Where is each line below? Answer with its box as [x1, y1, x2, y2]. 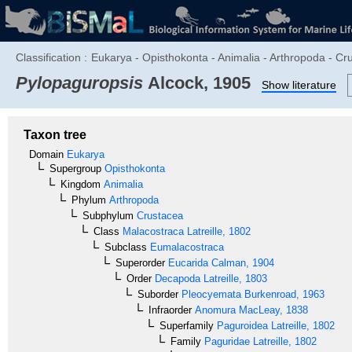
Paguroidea [214, 319, 268, 332]
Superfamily [159, 319, 214, 332]
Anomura [192, 303, 236, 316]
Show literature [262, 78, 336, 91]
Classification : [16, 51, 87, 64]
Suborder [137, 288, 178, 300]
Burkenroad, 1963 [241, 288, 324, 300]
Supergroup [49, 162, 101, 174]
